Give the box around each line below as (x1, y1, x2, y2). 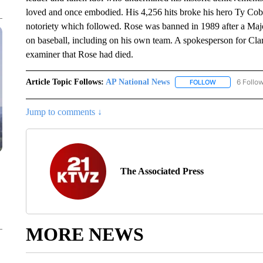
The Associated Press (120, 166, 204, 177)
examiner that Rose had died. (25, 49, 133, 59)
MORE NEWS (25, 224, 144, 245)
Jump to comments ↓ (25, 107, 102, 117)
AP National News (105, 77, 170, 86)
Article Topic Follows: (25, 77, 104, 86)
